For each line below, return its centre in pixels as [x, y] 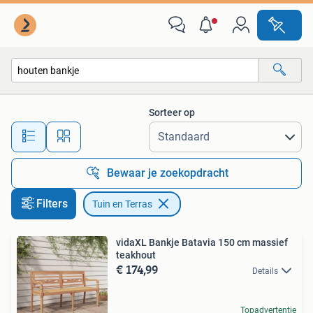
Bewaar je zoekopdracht [168, 173]
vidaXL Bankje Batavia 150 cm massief [202, 242]
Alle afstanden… [147, 130]
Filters [52, 204]
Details [265, 271]
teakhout [136, 255]
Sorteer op [172, 112]
